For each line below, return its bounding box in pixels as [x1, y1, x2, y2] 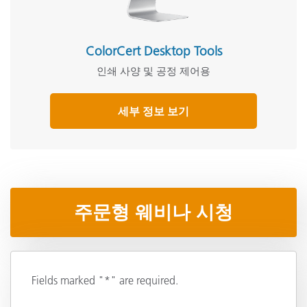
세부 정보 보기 [118, 104, 189, 118]
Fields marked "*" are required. [32, 273, 178, 287]
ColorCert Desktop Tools [85, 43, 222, 59]
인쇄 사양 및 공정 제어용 [97, 64, 210, 77]
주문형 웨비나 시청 [74, 201, 233, 223]
